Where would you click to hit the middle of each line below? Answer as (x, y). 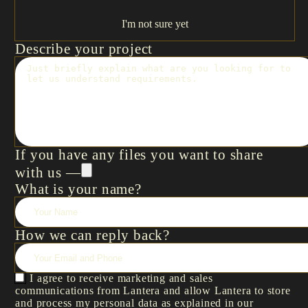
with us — (48, 173)
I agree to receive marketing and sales (121, 278)
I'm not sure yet (155, 23)
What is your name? (78, 189)
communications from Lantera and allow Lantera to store (153, 291)
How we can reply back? (93, 234)
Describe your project (84, 49)
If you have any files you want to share (139, 155)
